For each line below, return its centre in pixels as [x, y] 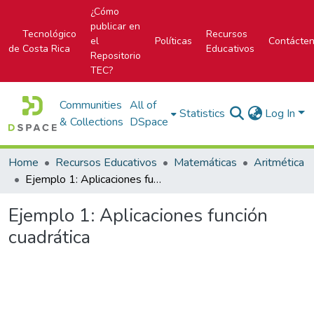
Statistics [203, 114]
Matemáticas [205, 163]
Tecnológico [49, 34]
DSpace [149, 122]
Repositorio [116, 56]
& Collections [92, 122]
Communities [91, 105]
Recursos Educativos [106, 163]
